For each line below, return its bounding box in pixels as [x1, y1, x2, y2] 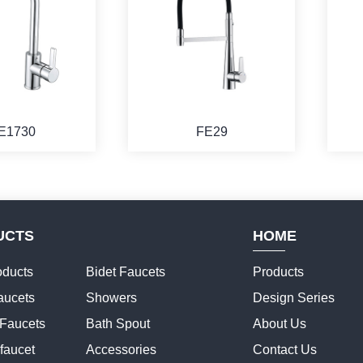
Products [253, 264, 305, 279]
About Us [253, 316, 307, 331]
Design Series [253, 290, 335, 305]
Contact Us [253, 342, 318, 357]
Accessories [86, 342, 157, 357]
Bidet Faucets [86, 264, 166, 279]
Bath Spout [86, 316, 151, 331]
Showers [86, 290, 138, 305]
